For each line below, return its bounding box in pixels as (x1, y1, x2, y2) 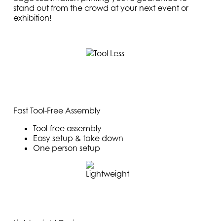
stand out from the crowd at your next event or (13, 2, 189, 13)
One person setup (33, 143, 101, 153)
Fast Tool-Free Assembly (13, 105, 101, 115)
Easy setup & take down (33, 133, 124, 143)
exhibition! (13, 12, 52, 23)
